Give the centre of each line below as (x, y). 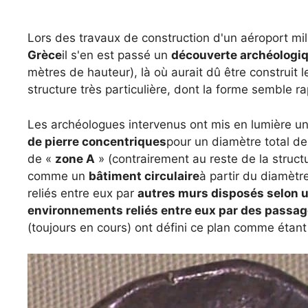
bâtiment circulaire (144, 176)
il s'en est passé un (117, 55)
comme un (58, 176)
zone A (75, 158)
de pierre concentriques (97, 141)
